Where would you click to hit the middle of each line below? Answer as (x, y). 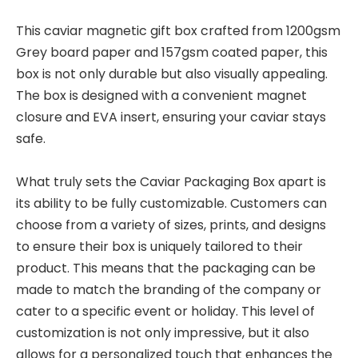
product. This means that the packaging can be (166, 268)
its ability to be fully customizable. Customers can (171, 203)
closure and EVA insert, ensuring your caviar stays (171, 117)
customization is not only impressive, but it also (163, 333)
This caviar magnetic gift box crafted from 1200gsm (178, 31)
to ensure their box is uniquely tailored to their (159, 247)
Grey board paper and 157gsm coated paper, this (172, 52)
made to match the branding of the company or (169, 290)
